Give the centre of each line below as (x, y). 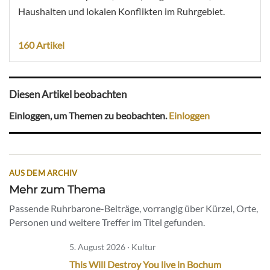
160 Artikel (41, 45)
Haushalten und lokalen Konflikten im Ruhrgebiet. (121, 11)
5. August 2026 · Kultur (113, 246)
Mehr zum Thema (57, 189)
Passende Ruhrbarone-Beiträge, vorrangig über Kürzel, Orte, (133, 208)
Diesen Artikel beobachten (68, 94)
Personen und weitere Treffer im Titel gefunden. (107, 222)
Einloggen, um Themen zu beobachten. (89, 116)
